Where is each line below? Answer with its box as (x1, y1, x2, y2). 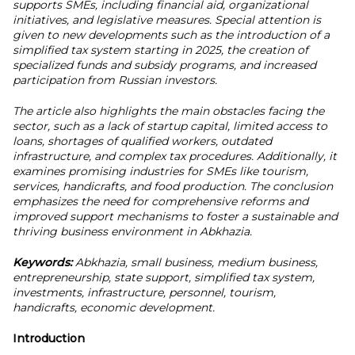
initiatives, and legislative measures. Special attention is (13, 13, 321, 27)
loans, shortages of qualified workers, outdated (13, 134, 272, 148)
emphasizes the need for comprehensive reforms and (13, 194, 308, 208)
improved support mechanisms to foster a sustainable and (13, 209, 338, 223)
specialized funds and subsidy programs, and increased (13, 58, 316, 72)
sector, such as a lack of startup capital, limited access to (13, 119, 327, 133)
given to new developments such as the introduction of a (13, 28, 330, 42)
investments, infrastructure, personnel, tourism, (13, 285, 276, 300)
